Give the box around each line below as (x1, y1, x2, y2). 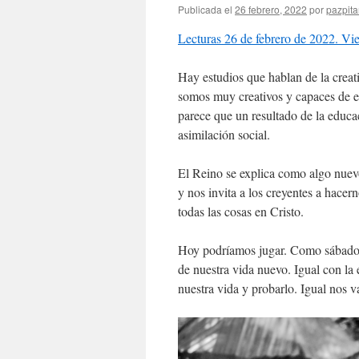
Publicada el (178, 2, 232, 16)
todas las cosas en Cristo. (178, 203, 304, 220)
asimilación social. (178, 126, 270, 143)
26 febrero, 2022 (235, 2, 307, 16)
